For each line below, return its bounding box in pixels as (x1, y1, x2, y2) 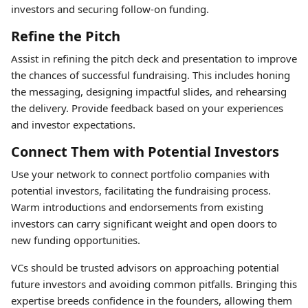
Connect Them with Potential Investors (11, 142, 279, 161)
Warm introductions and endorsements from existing (11, 200, 263, 214)
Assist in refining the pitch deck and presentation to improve (11, 52, 297, 65)
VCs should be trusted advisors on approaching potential (11, 261, 279, 274)
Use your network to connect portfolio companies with (11, 167, 269, 181)
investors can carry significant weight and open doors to (11, 217, 277, 230)
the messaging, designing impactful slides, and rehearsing (11, 85, 287, 98)
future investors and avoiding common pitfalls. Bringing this (11, 277, 297, 291)
